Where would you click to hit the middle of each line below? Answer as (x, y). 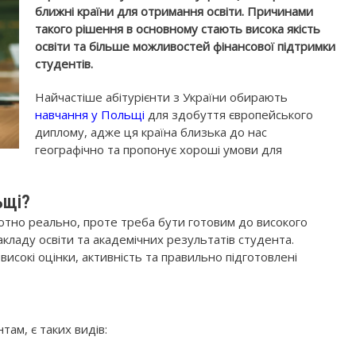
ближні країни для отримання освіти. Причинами (174, 11)
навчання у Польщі (90, 114)
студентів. (64, 64)
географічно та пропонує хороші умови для (159, 149)
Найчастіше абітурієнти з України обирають (161, 97)
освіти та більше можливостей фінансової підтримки (185, 46)
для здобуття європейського (229, 114)
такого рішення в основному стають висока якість (178, 29)
